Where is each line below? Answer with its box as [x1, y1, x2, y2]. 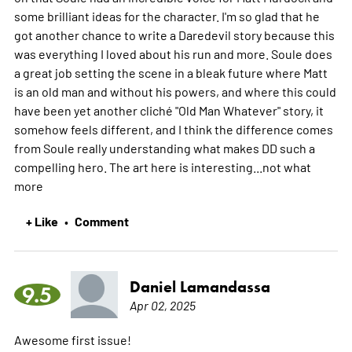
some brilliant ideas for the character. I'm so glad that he [13, 7, 320, 24]
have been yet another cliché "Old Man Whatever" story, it [13, 101, 324, 118]
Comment [74, 211, 129, 229]
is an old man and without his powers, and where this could [13, 82, 336, 99]
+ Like [25, 211, 58, 229]
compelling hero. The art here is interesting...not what [13, 158, 311, 174]
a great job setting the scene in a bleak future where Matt [13, 64, 328, 80]
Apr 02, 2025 [129, 296, 196, 313]
